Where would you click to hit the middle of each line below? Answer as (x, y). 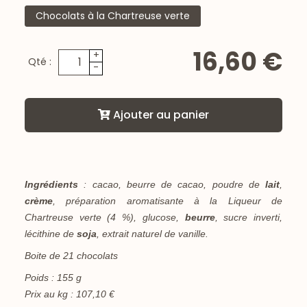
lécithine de (51, 234)
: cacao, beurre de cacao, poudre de (172, 185)
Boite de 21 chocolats (71, 256)
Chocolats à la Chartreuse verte (113, 16)
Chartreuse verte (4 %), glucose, (105, 218)
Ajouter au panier (160, 115)
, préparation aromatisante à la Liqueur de (168, 201)
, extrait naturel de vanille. (152, 234)
